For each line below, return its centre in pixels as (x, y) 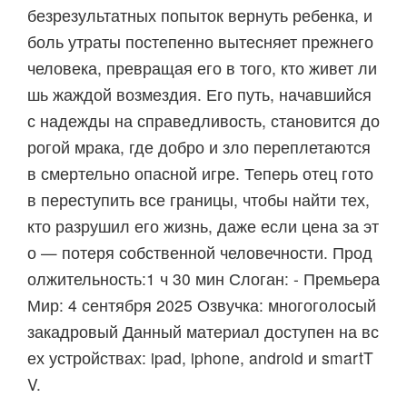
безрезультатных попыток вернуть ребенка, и (200, 15)
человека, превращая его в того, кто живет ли (202, 68)
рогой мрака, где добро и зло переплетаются (199, 147)
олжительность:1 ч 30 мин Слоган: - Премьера (203, 278)
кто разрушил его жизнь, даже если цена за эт (203, 226)
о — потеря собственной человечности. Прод (200, 252)
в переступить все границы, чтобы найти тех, (199, 199)
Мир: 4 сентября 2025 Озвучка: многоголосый (202, 305)
